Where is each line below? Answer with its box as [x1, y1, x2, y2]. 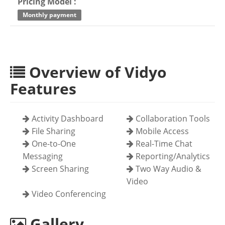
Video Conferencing [30, 188, 106, 199]
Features [10, 78, 76, 99]
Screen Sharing [30, 163, 89, 174]
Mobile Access [133, 126, 189, 137]
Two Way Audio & [133, 163, 201, 174]
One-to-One [30, 138, 76, 149]
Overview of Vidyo [25, 62, 167, 82]
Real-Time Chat [133, 138, 192, 149]
